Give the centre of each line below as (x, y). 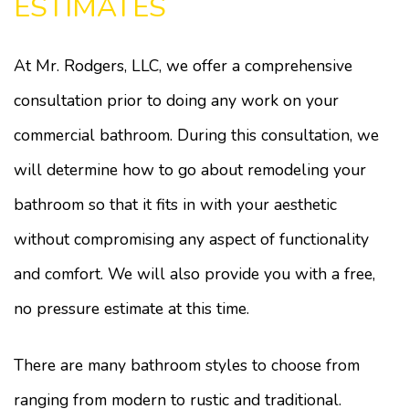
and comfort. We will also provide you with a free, (194, 274)
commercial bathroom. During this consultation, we (196, 135)
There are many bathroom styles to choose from (187, 365)
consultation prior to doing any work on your (176, 100)
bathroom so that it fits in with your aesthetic (175, 204)
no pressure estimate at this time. (131, 309)
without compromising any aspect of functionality (191, 239)
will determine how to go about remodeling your (190, 170)
